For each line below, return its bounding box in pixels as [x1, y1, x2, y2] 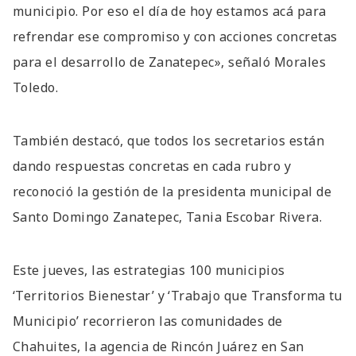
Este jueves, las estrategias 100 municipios [13, 261, 285, 279]
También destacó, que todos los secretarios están [13, 131, 325, 149]
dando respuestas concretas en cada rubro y [13, 157, 292, 175]
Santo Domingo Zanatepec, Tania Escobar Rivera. [13, 207, 323, 226]
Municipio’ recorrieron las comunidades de [13, 311, 283, 330]
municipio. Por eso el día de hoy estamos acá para [13, 2, 327, 20]
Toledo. [13, 78, 59, 96]
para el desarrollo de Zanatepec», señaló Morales [13, 52, 327, 71]
